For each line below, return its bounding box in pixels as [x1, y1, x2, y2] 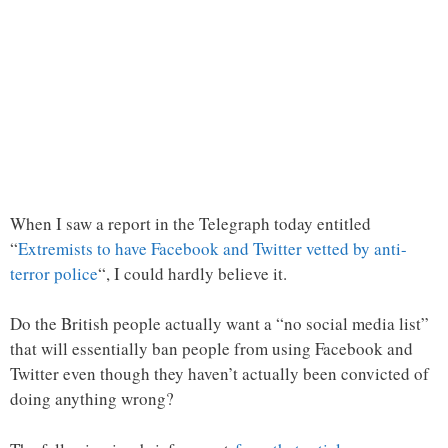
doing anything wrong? [10, 387, 174, 411]
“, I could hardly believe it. [98, 261, 287, 285]
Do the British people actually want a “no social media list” [10, 312, 429, 336]
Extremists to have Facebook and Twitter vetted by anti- [18, 236, 407, 260]
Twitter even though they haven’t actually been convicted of [10, 362, 429, 386]
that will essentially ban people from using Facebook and [10, 337, 413, 361]
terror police [10, 261, 98, 285]
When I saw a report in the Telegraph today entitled [10, 211, 371, 235]
